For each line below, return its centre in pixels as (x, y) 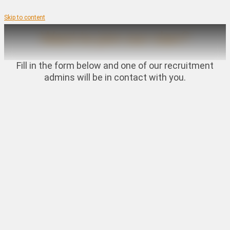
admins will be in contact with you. (115, 77)
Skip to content (25, 17)
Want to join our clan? (115, 36)
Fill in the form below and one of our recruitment (115, 65)
